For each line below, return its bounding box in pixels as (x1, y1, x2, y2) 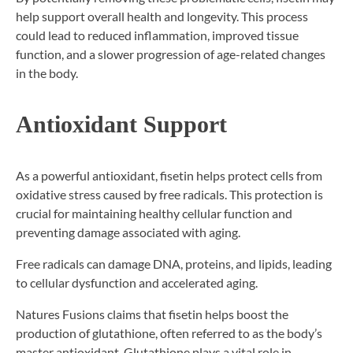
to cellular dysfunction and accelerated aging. (16, 274, 258, 290)
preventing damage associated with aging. (16, 224, 240, 240)
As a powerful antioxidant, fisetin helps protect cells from (16, 167, 322, 183)
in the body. (16, 65, 78, 81)
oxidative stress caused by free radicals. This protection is (16, 186, 323, 202)
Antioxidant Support (16, 110, 227, 138)
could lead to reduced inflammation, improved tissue (16, 28, 299, 43)
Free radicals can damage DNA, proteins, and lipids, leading (16, 255, 332, 271)
